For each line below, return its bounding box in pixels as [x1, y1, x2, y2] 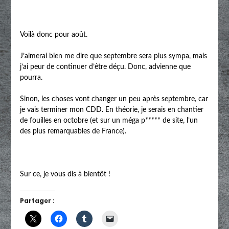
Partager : [19, 196, 55, 205]
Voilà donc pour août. [19, 31, 87, 38]
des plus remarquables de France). [19, 127, 126, 135]
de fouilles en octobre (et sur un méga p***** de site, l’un [19, 117, 198, 124]
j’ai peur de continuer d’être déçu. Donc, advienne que [19, 63, 191, 71]
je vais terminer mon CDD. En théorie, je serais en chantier [19, 106, 203, 113]
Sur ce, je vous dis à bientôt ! [19, 170, 110, 178]
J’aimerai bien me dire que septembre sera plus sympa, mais [19, 52, 207, 60]
